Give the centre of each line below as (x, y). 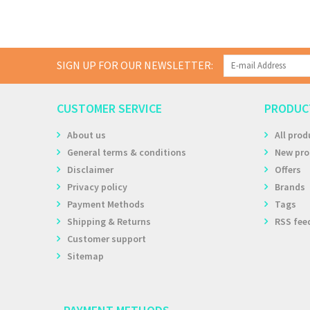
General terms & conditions (127, 152)
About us (86, 135)
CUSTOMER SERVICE (109, 108)
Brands (290, 187)
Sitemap (85, 256)
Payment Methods (106, 204)
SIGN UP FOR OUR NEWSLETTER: (135, 65)
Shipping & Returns (109, 221)
